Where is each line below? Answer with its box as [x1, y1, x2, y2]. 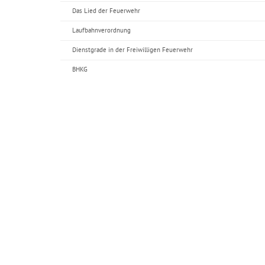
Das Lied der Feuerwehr [72, 7, 140, 15]
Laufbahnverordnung [72, 27, 131, 35]
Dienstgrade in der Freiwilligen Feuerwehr [72, 46, 193, 54]
